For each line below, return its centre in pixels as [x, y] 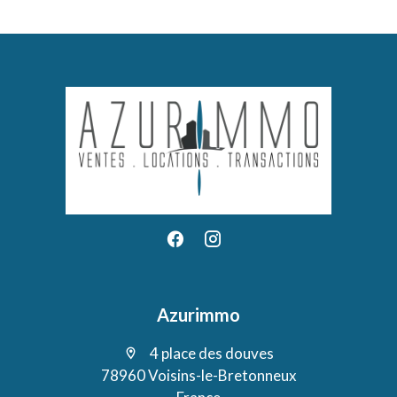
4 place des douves [210, 353]
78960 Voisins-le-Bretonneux [198, 375]
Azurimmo [198, 314]
